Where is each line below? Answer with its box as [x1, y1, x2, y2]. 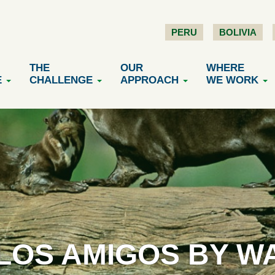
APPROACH [120, 74, 179, 86]
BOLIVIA [219, 27, 257, 38]
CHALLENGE [29, 74, 93, 86]
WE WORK [206, 74, 258, 86]
